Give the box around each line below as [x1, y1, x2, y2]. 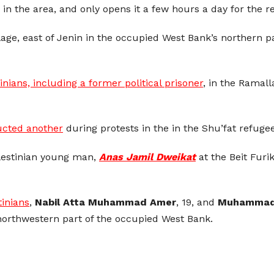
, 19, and [176, 196, 218, 209]
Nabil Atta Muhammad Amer [35, 196, 176, 209]
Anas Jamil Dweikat [99, 151, 196, 163]
